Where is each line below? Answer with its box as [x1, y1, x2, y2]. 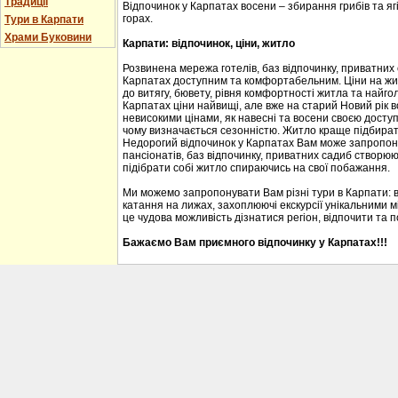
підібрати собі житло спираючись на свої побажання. [123, 161, 390, 174]
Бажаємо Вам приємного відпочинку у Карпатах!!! [123, 235, 387, 249]
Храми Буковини [4, 31, 92, 44]
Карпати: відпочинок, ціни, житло [123, 36, 295, 50]
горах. [123, 12, 153, 25]
